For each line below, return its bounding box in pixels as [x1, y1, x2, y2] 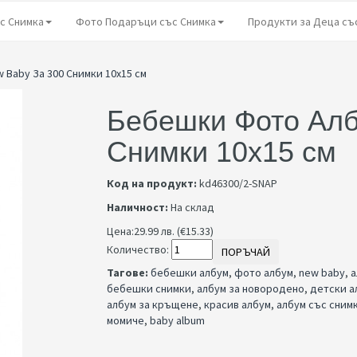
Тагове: [107, 265, 148, 280]
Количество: [107, 242, 169, 257]
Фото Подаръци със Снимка [76, 14, 216, 29]
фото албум [234, 265, 293, 280]
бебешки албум [151, 265, 229, 280]
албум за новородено [197, 281, 304, 296]
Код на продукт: [107, 176, 197, 190]
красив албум [204, 297, 271, 312]
